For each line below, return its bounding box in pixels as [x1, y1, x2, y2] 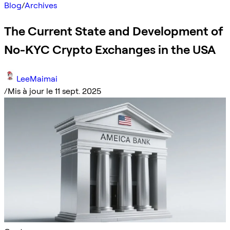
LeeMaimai [16, 73, 57, 84]
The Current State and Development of [4, 23, 223, 39]
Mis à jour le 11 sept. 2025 [8, 86, 101, 96]
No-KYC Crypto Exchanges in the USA [4, 42, 216, 57]
